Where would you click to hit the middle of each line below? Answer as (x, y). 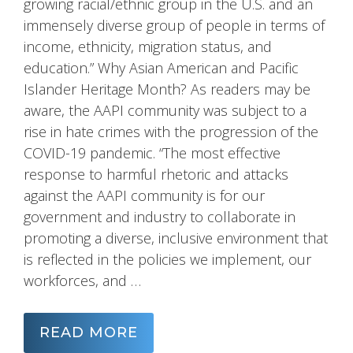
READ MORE (89, 332)
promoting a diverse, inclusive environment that (176, 238)
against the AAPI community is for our (144, 195)
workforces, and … (82, 280)
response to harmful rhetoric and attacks (156, 174)
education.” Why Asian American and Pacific (161, 67)
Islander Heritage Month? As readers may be (167, 89)
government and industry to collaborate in (160, 216)
